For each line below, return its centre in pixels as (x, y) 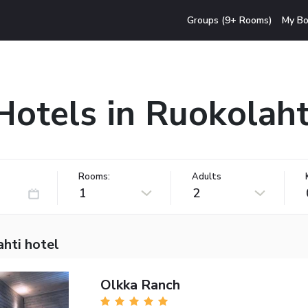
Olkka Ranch (140, 285)
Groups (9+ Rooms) (230, 20)
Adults (207, 176)
